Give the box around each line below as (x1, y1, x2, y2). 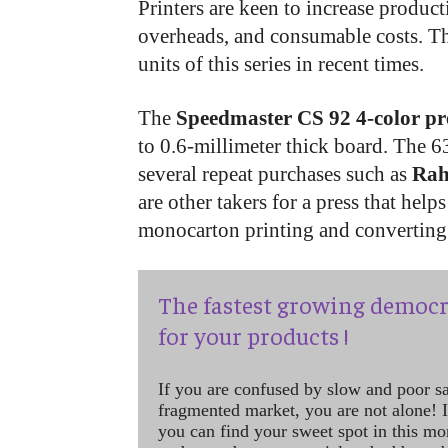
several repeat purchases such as (138, 162, 412, 186)
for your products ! (158, 320, 348, 350)
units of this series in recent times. (138, 52, 424, 76)
